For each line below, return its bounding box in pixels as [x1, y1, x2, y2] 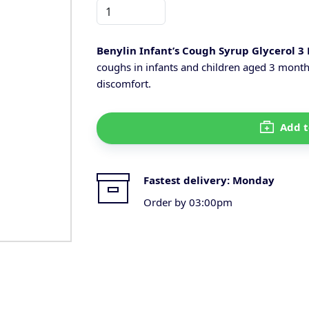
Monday [232, 172, 275, 187]
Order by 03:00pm [143, 195, 232, 209]
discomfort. [97, 77, 151, 91]
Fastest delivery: [143, 172, 232, 187]
